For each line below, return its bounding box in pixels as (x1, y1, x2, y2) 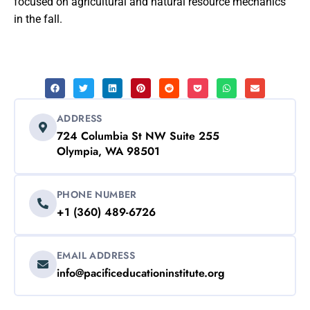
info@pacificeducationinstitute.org (57, 264, 225, 281)
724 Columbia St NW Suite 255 (57, 127, 219, 144)
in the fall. (14, 12, 62, 26)
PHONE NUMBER (57, 187, 137, 201)
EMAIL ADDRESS (57, 248, 136, 262)
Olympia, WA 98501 (57, 143, 160, 159)
